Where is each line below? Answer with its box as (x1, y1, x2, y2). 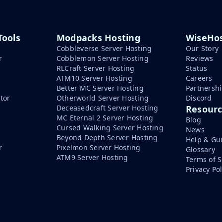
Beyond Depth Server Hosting (56, 133, 158, 142)
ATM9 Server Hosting (56, 153, 128, 162)
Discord (186, 93, 212, 103)
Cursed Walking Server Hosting (56, 123, 164, 132)
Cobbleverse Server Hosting (56, 44, 152, 53)
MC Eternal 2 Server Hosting (56, 113, 154, 122)
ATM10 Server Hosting (56, 73, 132, 83)
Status (186, 63, 208, 73)
